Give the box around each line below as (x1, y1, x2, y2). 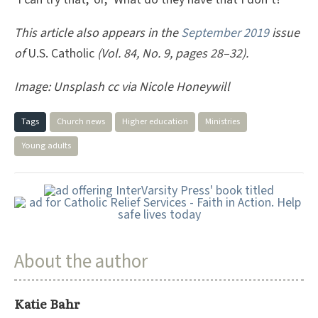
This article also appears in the (14, 24, 181, 43)
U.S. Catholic (28, 45, 94, 63)
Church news (57, 114, 105, 128)
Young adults (21, 138, 71, 152)
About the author (14, 248, 148, 275)
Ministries (205, 114, 240, 128)
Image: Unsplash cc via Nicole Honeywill (14, 77, 230, 96)
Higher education (122, 114, 188, 128)
